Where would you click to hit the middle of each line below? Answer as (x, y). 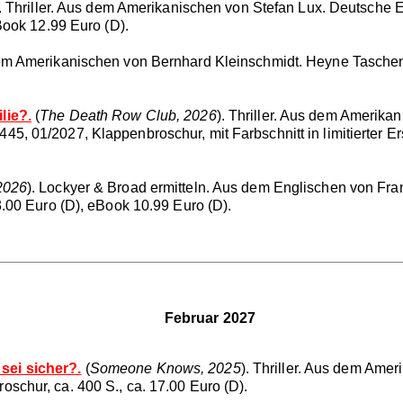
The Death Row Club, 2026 (128, 115)
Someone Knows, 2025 (165, 368)
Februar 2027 (210, 318)
